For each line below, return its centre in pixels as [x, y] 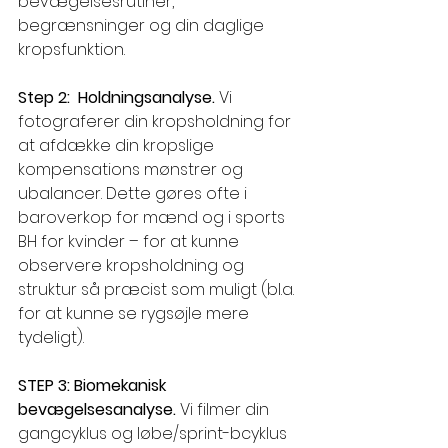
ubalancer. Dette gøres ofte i [134, 194]
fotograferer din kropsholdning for [156, 122]
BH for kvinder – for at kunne [130, 242]
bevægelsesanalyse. [99, 410]
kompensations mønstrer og [132, 170]
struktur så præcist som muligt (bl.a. [158, 290]
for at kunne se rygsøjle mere [135, 314]
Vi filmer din [226, 410]
